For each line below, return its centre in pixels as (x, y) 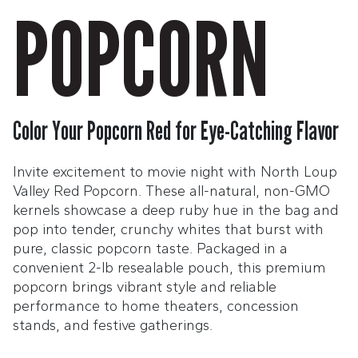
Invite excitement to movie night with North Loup (175, 171)
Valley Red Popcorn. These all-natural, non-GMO (171, 191)
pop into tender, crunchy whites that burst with (168, 229)
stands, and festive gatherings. (113, 325)
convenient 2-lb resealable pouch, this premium (169, 267)
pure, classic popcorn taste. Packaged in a (150, 248)
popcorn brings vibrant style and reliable (145, 286)
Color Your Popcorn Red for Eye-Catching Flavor (176, 130)
